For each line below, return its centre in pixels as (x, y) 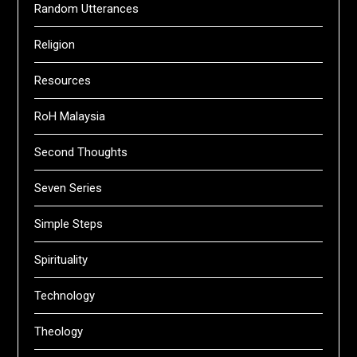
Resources (63, 80)
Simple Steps (69, 224)
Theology (59, 331)
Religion (55, 45)
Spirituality (61, 260)
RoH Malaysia (70, 116)
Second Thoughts (81, 152)
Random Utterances (87, 9)
